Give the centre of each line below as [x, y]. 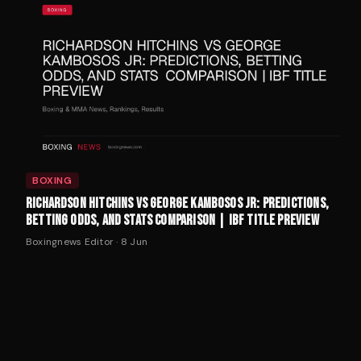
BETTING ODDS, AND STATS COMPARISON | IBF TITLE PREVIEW [172, 221]
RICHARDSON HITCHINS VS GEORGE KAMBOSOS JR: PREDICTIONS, [177, 204]
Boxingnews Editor [70, 242]
